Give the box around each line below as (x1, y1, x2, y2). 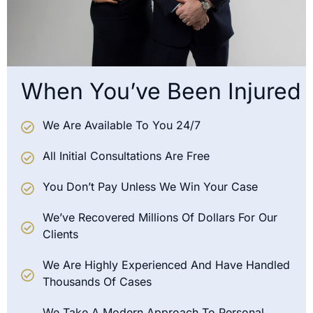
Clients (42, 227, 78, 242)
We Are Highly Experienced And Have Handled (42, 258, 290, 272)
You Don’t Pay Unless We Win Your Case (42, 180, 258, 194)
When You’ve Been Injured (21, 78, 301, 105)
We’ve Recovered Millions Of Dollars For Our (42, 210, 277, 225)
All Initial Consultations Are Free (42, 149, 210, 163)
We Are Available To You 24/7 (42, 118, 201, 133)
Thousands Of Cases (42, 275, 152, 289)
